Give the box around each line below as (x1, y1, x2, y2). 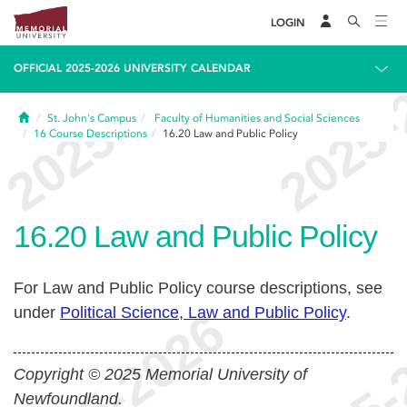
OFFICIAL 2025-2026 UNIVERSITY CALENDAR (14, 62, 251, 74)
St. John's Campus (47, 112, 136, 124)
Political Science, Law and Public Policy (60, 303, 346, 322)
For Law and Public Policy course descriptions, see (14, 279, 382, 297)
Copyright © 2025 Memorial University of (14, 365, 307, 383)
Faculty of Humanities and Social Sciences (154, 112, 360, 124)
